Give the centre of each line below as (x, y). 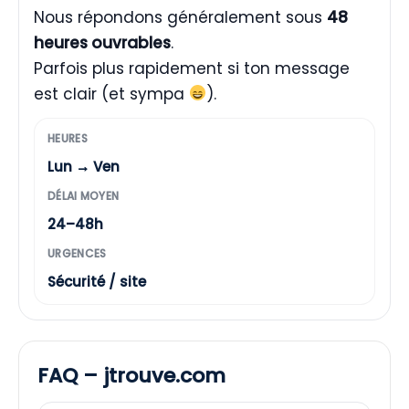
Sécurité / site (97, 281)
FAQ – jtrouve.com (131, 375)
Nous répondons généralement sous (180, 17)
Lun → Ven (84, 166)
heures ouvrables (102, 42)
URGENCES (77, 253)
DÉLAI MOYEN (84, 195)
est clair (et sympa (111, 94)
